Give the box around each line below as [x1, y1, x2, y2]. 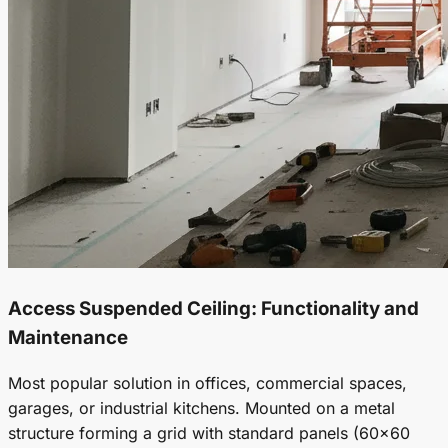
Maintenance [8, 325, 128, 349]
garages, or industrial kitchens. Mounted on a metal [8, 397, 395, 418]
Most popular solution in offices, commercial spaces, [8, 372, 407, 393]
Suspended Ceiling [79, 296, 251, 320]
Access [8, 296, 79, 320]
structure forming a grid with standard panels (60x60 [8, 422, 410, 443]
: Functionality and [251, 296, 419, 320]
